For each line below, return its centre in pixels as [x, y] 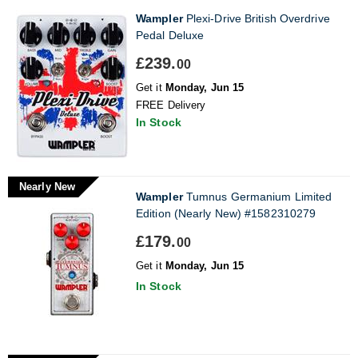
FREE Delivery [171, 105]
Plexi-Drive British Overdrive [256, 18]
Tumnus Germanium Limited [257, 196]
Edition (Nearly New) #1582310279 [226, 213]
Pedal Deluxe [170, 35]
